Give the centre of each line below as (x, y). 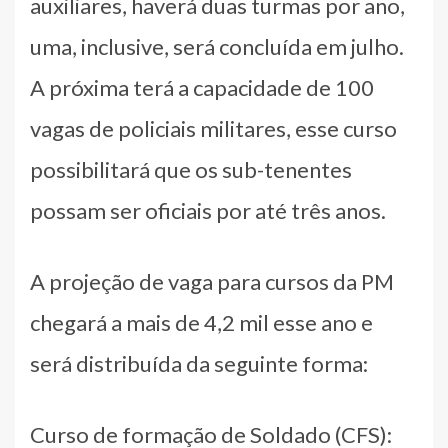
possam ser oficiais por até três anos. (208, 210)
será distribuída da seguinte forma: (199, 363)
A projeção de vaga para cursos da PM (212, 281)
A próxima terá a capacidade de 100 (202, 87)
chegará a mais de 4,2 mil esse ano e (201, 322)
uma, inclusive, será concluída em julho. (217, 46)
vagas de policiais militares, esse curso (213, 128)
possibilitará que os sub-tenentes (191, 169)
